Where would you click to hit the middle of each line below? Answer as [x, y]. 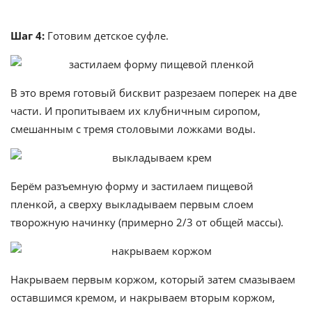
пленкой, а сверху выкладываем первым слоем [132, 204]
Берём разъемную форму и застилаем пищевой [132, 186]
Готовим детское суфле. [107, 36]
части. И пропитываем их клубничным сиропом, [135, 111]
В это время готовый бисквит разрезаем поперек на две [154, 93]
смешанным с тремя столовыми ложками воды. [133, 129]
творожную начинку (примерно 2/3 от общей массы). [147, 222]
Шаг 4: [28, 36]
